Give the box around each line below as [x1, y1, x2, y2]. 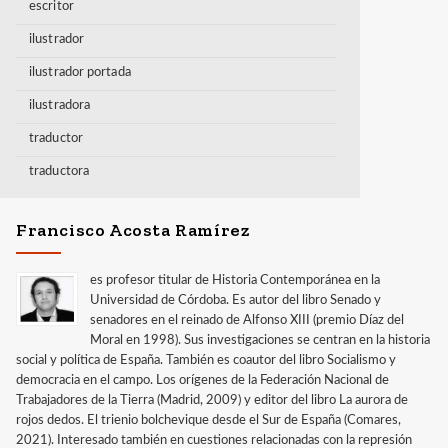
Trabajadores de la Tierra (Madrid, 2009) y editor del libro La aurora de [16, 393, 408, 407]
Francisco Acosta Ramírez [16, 218, 251, 241]
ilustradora [29, 98, 91, 112]
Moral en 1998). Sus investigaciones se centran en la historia [90, 333, 431, 347]
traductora [29, 164, 89, 178]
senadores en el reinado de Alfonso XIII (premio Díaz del [90, 313, 405, 327]
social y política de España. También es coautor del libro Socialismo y [16, 353, 396, 367]
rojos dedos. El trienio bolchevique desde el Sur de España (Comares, [16, 413, 401, 427]
